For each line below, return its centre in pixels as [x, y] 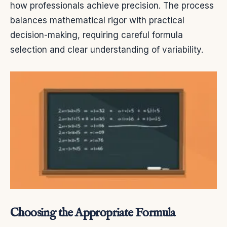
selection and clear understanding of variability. [107, 49]
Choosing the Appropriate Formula [93, 213]
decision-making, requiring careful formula [97, 35]
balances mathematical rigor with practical [97, 20]
